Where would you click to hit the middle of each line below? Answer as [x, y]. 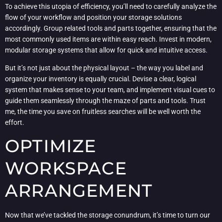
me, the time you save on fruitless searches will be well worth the [103, 112]
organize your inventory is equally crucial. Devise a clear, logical [101, 79]
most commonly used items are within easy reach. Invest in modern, [108, 39]
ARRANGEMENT [79, 191]
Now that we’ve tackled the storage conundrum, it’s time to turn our [108, 215]
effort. [15, 123]
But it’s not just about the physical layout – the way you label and [104, 68]
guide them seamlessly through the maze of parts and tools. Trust [105, 101]
